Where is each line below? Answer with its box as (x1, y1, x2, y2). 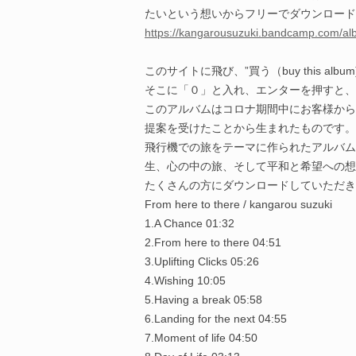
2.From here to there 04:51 (145, 236, 281, 249)
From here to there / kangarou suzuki (145, 198, 332, 211)
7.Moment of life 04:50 (145, 331, 257, 344)
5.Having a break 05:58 (145, 293, 262, 306)
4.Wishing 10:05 (145, 274, 226, 287)
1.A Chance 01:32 (145, 217, 234, 230)
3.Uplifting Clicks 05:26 (145, 255, 259, 268)
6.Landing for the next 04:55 (145, 312, 287, 325)
